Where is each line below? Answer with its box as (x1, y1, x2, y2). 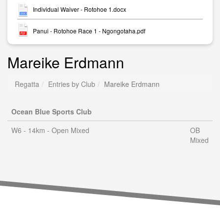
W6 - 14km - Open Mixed (11, 125, 89, 135)
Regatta (15, 79, 39, 89)
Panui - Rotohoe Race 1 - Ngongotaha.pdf (33, 26, 145, 35)
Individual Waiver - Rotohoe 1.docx (33, 5, 126, 14)
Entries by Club (48, 79, 95, 89)
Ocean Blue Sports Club (11, 107, 92, 116)
